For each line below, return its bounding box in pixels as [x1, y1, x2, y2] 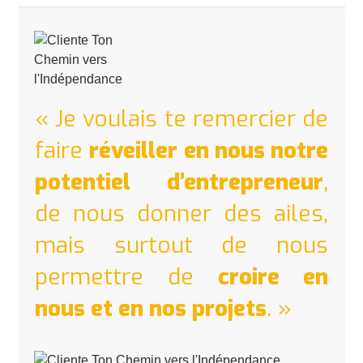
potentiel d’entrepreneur [35, 166, 323, 197]
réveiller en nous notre [89, 135, 328, 165]
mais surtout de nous [35, 229, 328, 260]
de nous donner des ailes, [35, 198, 328, 228]
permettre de [35, 261, 218, 292]
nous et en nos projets [35, 293, 267, 323]
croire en [218, 261, 328, 292]
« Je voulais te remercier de [35, 103, 328, 134]
